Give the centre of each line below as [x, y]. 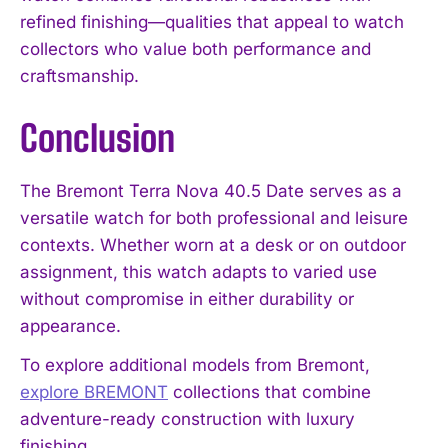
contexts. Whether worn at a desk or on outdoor [213, 244]
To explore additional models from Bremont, [195, 364]
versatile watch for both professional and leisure [214, 217]
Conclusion [97, 138]
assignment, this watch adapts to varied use [198, 271]
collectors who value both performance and [195, 48]
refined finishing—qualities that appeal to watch [212, 21]
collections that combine [269, 391]
